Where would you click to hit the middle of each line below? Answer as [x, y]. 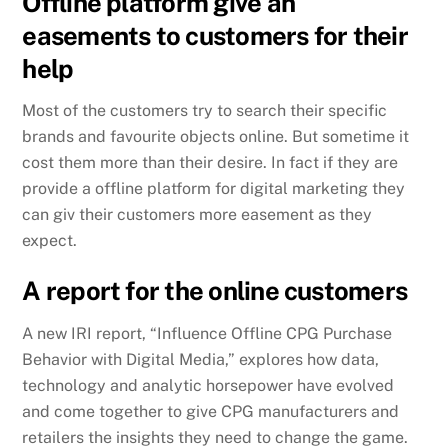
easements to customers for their [215, 35]
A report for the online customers [215, 291]
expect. [50, 241]
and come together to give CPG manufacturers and [211, 412]
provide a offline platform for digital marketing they [214, 189]
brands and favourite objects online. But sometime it [216, 137]
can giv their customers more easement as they [197, 215]
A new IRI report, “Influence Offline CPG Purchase [207, 334]
